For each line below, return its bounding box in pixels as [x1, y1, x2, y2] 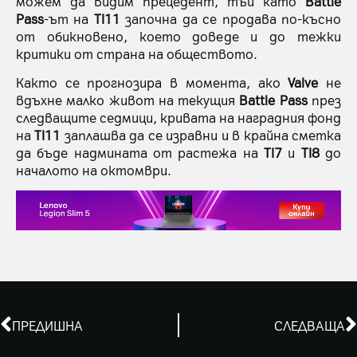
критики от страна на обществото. [16, 44, 257, 62]
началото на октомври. [16, 161, 171, 179]
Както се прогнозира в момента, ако [16, 73, 288, 92]
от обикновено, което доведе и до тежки [16, 26, 341, 45]
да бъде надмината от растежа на [16, 143, 264, 162]
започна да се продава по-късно [120, 9, 342, 27]
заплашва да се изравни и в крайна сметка [61, 126, 342, 144]
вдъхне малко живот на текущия [16, 91, 240, 109]
